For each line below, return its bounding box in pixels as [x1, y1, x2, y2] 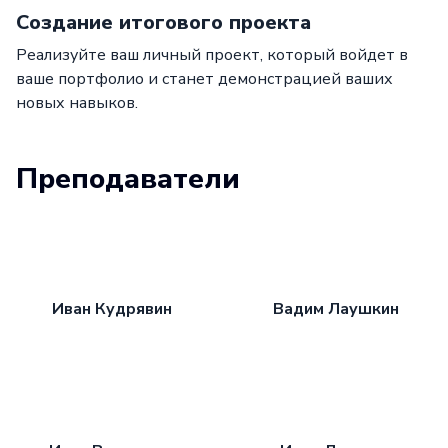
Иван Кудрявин [52, 297, 172, 320]
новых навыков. [16, 91, 138, 114]
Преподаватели [16, 159, 240, 198]
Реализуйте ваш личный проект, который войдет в [16, 43, 408, 66]
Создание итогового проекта [16, 8, 311, 36]
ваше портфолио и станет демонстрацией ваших [16, 67, 393, 90]
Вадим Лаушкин [273, 297, 399, 320]
